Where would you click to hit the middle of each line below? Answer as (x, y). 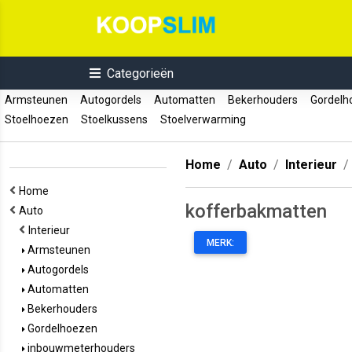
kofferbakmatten (256, 211)
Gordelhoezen (61, 328)
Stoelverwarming (203, 119)
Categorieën (140, 73)
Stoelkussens (114, 119)
